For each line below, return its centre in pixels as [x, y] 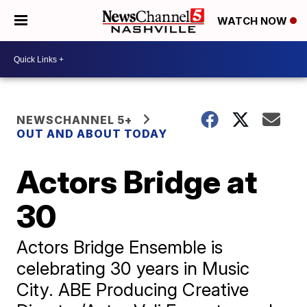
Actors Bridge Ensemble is [120, 247]
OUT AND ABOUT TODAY [92, 134]
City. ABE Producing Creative [133, 290]
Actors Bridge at [137, 182]
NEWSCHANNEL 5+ [75, 120]
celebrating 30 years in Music [133, 268]
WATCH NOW [254, 21]
